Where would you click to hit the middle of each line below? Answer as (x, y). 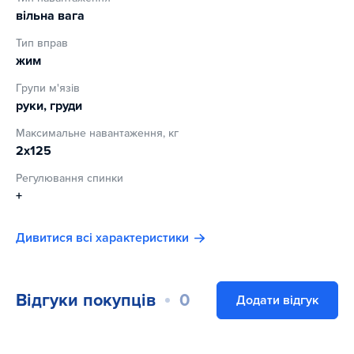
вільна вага (50, 16)
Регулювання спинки (70, 179)
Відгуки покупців (86, 300)
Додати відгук (277, 301)
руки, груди (49, 106)
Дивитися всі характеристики (102, 238)
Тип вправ (42, 43)
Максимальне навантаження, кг (97, 134)
